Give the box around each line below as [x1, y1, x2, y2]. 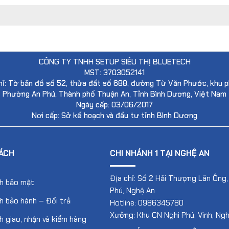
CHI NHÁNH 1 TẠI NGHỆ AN [110, 148, 210, 159]
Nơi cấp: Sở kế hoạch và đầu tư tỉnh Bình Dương [32, 110, 197, 121]
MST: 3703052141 [84, 67, 145, 78]
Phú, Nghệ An [110, 186, 155, 196]
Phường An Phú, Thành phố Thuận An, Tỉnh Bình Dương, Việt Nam [3, 89, 226, 100]
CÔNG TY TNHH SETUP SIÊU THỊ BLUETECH [38, 57, 191, 67]
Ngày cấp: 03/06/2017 [76, 100, 153, 110]
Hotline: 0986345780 [110, 198, 184, 209]
